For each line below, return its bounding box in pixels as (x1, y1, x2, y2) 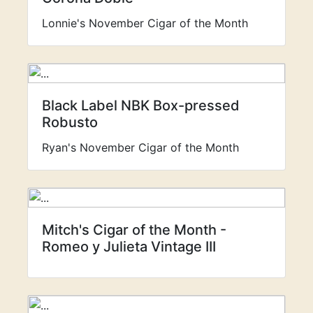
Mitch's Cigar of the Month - (42, 221, 226, 238)
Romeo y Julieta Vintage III (42, 238, 216, 255)
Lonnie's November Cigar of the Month (42, 16, 248, 30)
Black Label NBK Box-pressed (42, 97, 240, 114)
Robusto (42, 114, 98, 131)
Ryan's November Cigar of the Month (42, 140, 239, 154)
